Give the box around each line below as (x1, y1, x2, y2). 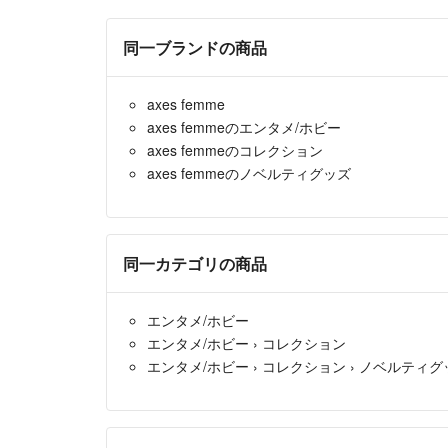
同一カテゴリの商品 (123, 252, 267, 276)
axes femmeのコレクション (147, 140, 323, 161)
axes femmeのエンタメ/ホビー (147, 117, 341, 138)
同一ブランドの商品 (123, 36, 267, 60)
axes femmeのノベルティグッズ (147, 163, 351, 184)
